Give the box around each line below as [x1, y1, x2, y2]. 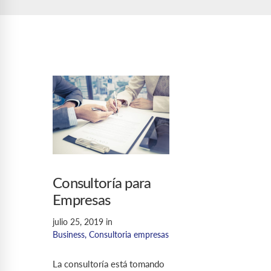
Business [53, 229, 85, 240]
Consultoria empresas [89, 229, 169, 240]
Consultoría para [53, 177, 151, 191]
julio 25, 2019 [53, 217, 103, 227]
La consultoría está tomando [53, 258, 165, 269]
